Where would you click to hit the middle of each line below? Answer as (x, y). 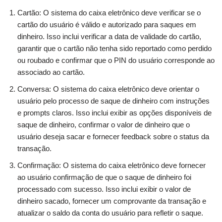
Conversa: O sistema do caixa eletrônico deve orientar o (108, 89)
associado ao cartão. (51, 72)
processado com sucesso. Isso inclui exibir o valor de (104, 189)
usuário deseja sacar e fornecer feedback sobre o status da (113, 136)
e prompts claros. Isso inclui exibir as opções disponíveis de (114, 112)
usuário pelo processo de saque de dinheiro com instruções (113, 101)
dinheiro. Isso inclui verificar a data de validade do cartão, (109, 36)
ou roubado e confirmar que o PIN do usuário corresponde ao (116, 60)
